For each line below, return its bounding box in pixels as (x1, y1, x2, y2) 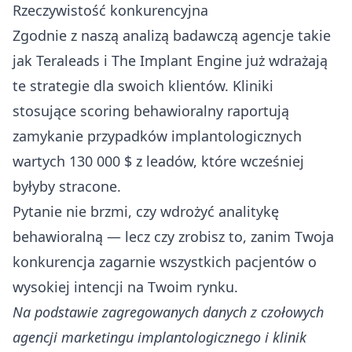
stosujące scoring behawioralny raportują (13, 101, 289, 120)
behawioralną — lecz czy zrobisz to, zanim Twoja (13, 226, 334, 246)
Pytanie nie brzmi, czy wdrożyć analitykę (13, 201, 279, 221)
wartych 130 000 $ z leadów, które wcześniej (13, 151, 304, 170)
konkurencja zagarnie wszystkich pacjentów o (13, 251, 317, 271)
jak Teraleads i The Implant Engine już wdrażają (13, 50, 328, 70)
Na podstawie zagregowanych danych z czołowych (13, 302, 324, 321)
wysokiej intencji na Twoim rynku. (13, 277, 238, 296)
